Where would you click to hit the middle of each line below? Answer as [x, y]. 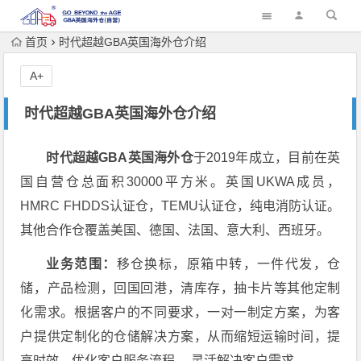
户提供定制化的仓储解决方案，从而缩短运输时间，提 [180, 336]
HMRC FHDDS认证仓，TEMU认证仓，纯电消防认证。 [180, 206]
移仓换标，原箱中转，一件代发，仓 [228, 264]
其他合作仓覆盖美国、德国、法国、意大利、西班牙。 [175, 230]
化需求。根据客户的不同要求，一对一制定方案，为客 [180, 312]
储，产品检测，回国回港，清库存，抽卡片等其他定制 [180, 288]
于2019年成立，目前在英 [267, 158]
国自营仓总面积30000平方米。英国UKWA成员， [180, 182]
